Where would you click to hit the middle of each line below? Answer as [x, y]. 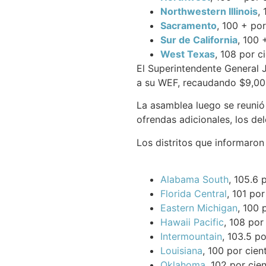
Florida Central [193, 193]
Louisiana [181, 250]
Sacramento [188, 25]
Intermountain [191, 236]
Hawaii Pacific [192, 222]
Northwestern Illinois [209, 11]
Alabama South [194, 179]
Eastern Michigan [199, 208]
